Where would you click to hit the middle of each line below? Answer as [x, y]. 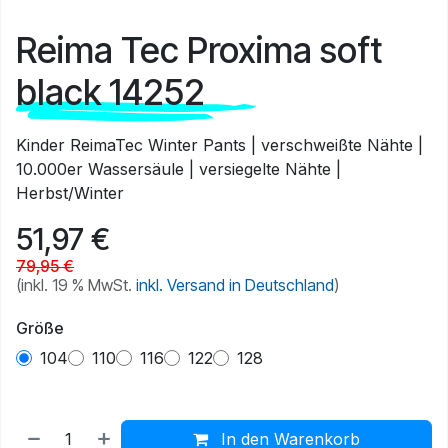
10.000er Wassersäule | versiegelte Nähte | [178, 169]
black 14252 [110, 92]
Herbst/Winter [70, 193]
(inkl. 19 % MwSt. [76, 285]
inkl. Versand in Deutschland [235, 285]
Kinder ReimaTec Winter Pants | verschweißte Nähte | [219, 145]
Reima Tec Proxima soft [199, 50]
